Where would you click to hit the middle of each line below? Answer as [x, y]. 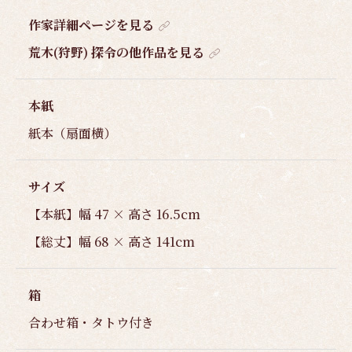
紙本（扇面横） [72, 133]
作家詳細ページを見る [91, 24]
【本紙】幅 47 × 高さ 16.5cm [114, 214]
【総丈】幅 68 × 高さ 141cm [112, 241]
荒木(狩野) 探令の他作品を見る [116, 52]
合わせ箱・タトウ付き [91, 322]
